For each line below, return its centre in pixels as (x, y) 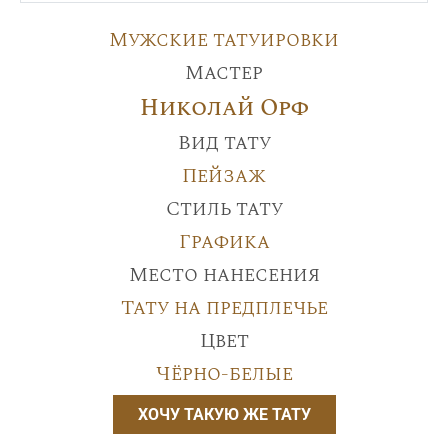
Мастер (224, 72)
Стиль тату (224, 208)
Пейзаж (224, 175)
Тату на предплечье (224, 307)
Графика (224, 241)
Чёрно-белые (224, 373)
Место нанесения (224, 274)
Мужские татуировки (224, 39)
